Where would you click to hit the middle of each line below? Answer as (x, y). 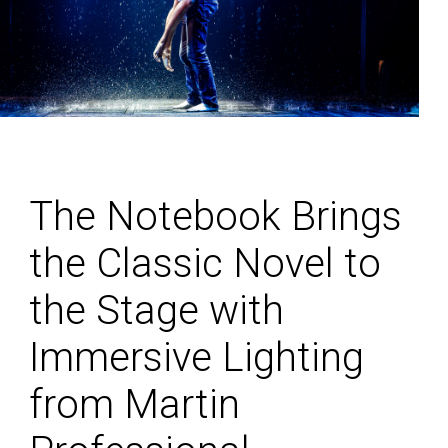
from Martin (134, 405)
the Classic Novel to (205, 264)
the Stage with (156, 311)
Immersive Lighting (196, 358)
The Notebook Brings (215, 217)
